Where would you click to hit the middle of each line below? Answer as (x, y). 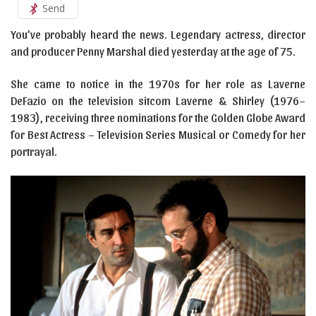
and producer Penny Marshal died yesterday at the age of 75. (153, 51)
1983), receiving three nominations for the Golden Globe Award (158, 117)
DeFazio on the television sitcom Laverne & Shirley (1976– (158, 101)
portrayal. (34, 151)
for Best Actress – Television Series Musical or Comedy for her (158, 134)
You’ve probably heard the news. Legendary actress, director (158, 34)
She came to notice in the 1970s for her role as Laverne (158, 84)
